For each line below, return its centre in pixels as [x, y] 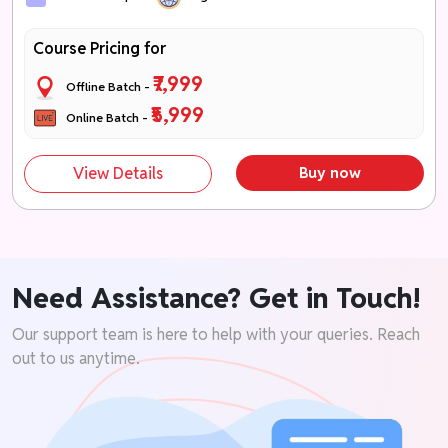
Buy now [329, 173]
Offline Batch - [105, 86]
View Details [118, 174]
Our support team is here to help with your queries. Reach [216, 334]
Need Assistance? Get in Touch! [216, 297]
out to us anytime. [76, 358]
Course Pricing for [100, 48]
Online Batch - [104, 117]
